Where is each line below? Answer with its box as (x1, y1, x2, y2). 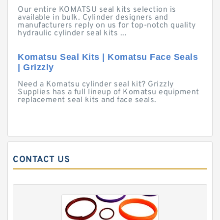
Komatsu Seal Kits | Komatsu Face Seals (18, 52, 198, 62)
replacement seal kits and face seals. (18, 95, 157, 105)
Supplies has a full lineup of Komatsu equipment (18, 87, 199, 97)
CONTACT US (13, 154, 70, 165)
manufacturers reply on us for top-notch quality (18, 21, 196, 30)
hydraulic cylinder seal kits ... (18, 28, 127, 38)
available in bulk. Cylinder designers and (18, 13, 168, 23)
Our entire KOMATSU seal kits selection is (18, 5, 176, 15)
